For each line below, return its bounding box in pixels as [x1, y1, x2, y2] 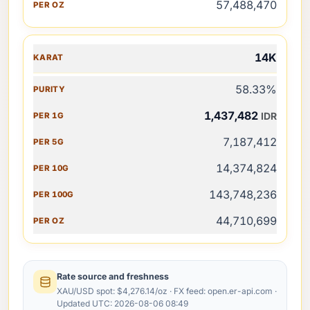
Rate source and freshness [57, 271, 169, 282]
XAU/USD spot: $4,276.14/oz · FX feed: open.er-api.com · [57, 286, 277, 296]
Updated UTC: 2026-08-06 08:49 [57, 298, 188, 309]
